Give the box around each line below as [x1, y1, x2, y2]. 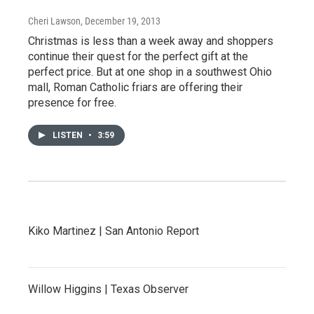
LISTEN [53, 130, 85, 140]
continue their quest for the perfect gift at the [28, 49, 248, 63]
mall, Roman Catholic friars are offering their [28, 80, 243, 94]
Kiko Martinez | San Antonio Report [28, 224, 199, 238]
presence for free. [28, 95, 116, 109]
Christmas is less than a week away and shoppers [28, 34, 273, 48]
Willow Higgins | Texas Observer [28, 282, 189, 296]
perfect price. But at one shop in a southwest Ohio [28, 64, 272, 78]
